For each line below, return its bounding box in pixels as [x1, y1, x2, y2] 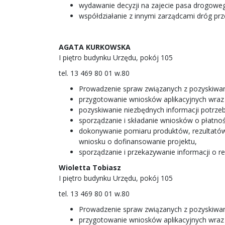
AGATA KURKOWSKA [59, 42, 131, 52]
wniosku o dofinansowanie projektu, [79, 137, 197, 146]
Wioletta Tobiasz [59, 163, 121, 172]
